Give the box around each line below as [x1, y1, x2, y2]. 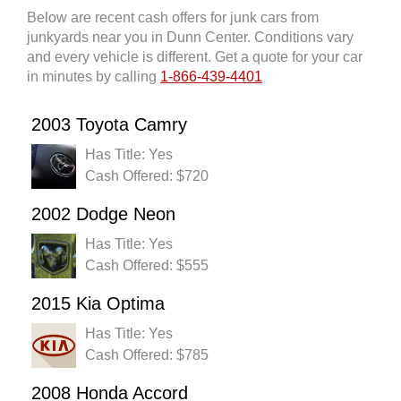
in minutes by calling [27, 69, 160, 85]
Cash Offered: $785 [85, 347, 209, 363]
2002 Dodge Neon [31, 204, 175, 225]
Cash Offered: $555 [85, 258, 209, 274]
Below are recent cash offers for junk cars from [27, 10, 319, 26]
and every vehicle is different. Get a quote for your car [27, 49, 363, 65]
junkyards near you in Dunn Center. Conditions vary [27, 30, 354, 46]
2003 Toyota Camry [31, 115, 187, 135]
